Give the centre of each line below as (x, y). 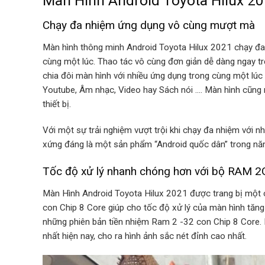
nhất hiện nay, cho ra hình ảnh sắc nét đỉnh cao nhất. (145, 236)
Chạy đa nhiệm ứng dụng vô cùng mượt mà (149, 25)
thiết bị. (57, 104)
